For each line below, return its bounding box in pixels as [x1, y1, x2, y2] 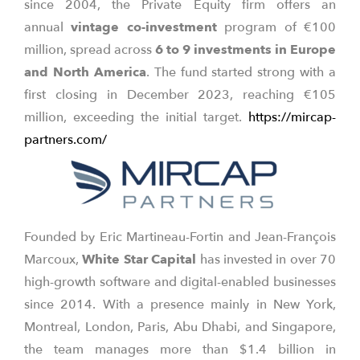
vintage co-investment [71, 18, 225, 36]
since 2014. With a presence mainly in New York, [24, 296, 336, 313]
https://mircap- [248, 108, 336, 126]
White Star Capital [82, 251, 200, 268]
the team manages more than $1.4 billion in [24, 341, 336, 358]
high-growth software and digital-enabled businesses [24, 273, 336, 291]
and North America [24, 63, 146, 81]
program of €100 [224, 18, 337, 36]
